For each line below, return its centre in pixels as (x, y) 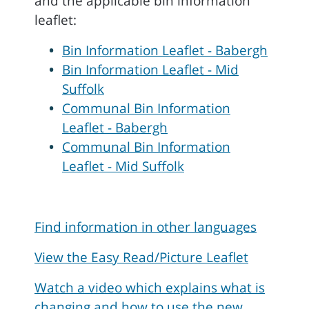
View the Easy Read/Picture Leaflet (141, 257)
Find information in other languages (146, 227)
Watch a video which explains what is (150, 288)
